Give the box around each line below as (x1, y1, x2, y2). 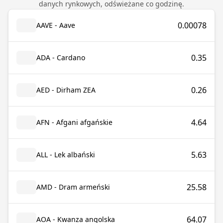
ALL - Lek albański (36, 150, 95, 159)
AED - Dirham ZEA (36, 85, 96, 95)
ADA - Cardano (36, 53, 85, 62)
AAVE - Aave (36, 20, 75, 30)
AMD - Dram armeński (36, 182, 110, 192)
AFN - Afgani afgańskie (36, 117, 112, 127)
